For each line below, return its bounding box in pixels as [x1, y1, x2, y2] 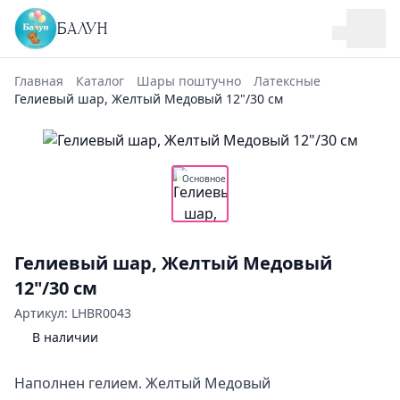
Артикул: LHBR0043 [14, 304, 131, 321]
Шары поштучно [137, 72, 241, 89]
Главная [14, 72, 63, 89]
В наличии [32, 329, 98, 346]
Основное [182, 172, 226, 185]
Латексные [254, 72, 321, 89]
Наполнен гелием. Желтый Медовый [14, 373, 271, 393]
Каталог [76, 72, 124, 89]
